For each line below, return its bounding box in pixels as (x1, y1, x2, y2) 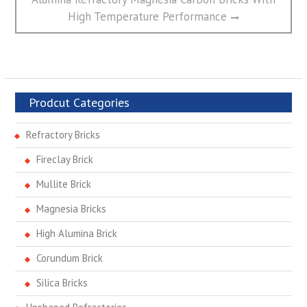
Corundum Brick (36, 251, 103, 265)
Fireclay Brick (36, 153, 93, 167)
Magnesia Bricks (36, 202, 106, 216)
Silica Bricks (36, 276, 88, 290)
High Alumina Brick (36, 227, 117, 241)
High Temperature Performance (67, 9, 227, 25)
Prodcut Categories (28, 95, 130, 111)
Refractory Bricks (25, 128, 100, 142)
